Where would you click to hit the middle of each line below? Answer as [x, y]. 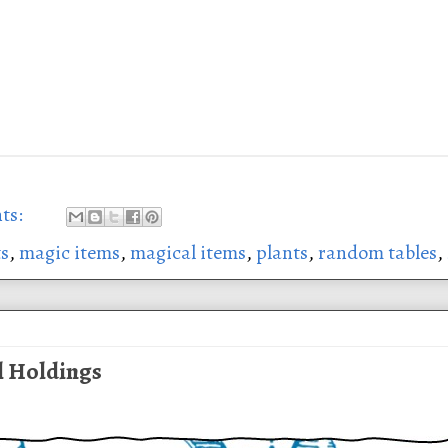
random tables [377, 252]
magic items [69, 252]
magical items [187, 252]
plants [281, 252]
